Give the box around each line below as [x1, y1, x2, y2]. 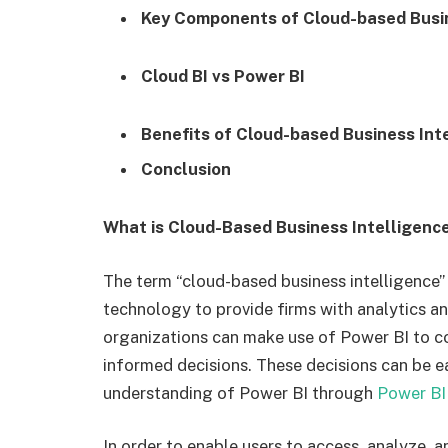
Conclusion [141, 159, 231, 180]
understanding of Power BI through [103, 382, 377, 403]
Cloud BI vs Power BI [141, 66, 305, 87]
